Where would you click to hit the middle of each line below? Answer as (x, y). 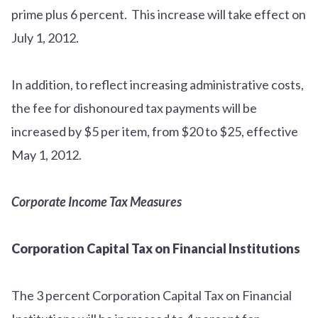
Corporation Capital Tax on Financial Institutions (156, 248)
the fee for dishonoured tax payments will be (134, 108)
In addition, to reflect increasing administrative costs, (158, 84)
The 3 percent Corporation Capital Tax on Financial (152, 295)
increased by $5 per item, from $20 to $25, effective (155, 131)
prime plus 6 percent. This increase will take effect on (159, 14)
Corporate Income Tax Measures (97, 201)
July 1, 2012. (47, 37)
